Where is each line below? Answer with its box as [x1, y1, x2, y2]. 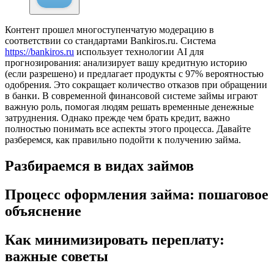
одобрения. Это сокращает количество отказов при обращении [5, 80, 267, 91]
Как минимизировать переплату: [5, 232, 224, 248]
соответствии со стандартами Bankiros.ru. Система [5, 35, 216, 46]
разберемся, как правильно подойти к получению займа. [5, 135, 241, 146]
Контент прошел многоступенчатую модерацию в [5, 24, 214, 35]
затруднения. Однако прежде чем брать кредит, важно [5, 113, 230, 124]
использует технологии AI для [74, 46, 204, 57]
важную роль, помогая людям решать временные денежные [5, 102, 254, 113]
